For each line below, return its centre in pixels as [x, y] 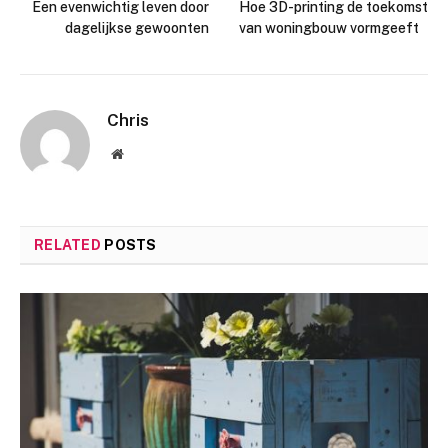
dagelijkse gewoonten [137, 27]
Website [144, 152]
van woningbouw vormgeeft [329, 27]
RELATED [69, 244]
